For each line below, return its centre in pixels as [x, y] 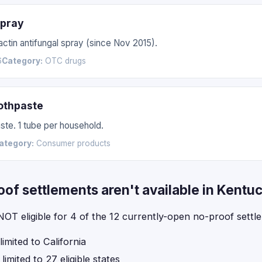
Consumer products [72, 143]
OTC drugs [64, 61]
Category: [22, 61]
